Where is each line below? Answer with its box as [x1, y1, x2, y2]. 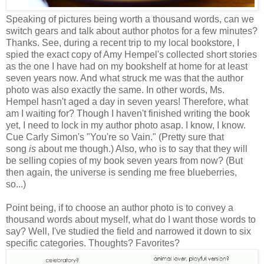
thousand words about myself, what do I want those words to [6, 214, 256, 225]
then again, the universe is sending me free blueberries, [6, 167, 237, 177]
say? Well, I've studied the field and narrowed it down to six [6, 226, 251, 236]
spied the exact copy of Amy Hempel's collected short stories [6, 49, 257, 60]
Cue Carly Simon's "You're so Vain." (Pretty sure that [6, 131, 224, 142]
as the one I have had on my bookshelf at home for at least [6, 61, 247, 71]
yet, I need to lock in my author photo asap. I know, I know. [6, 120, 246, 130]
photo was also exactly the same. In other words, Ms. [6, 84, 225, 95]
